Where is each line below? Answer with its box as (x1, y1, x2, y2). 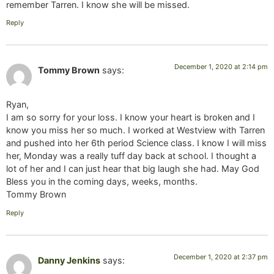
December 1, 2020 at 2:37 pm (174, 252, 268, 261)
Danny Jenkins (38, 254, 100, 265)
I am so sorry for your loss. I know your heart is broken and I (6, 112, 255, 123)
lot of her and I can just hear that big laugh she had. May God (6, 163, 259, 174)
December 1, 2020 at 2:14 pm (174, 62, 268, 71)
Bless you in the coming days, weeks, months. (6, 176, 198, 187)
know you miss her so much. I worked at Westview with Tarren (6, 125, 265, 136)
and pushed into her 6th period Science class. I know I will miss (6, 138, 267, 149)
